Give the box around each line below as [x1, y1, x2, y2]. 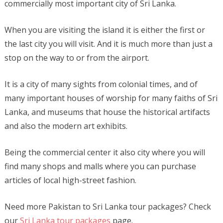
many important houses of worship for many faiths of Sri [4, 93, 218, 104]
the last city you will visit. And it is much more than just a [4, 38, 213, 50]
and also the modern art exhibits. [4, 120, 127, 132]
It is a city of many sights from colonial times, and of [4, 79, 198, 90]
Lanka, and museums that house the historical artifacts [4, 107, 210, 118]
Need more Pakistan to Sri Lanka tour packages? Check [4, 201, 211, 213]
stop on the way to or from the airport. [4, 52, 149, 64]
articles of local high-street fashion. [4, 175, 136, 186]
